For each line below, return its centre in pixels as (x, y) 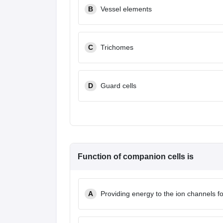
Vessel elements (126, 9)
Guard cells (118, 86)
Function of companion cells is (136, 157)
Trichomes (117, 47)
